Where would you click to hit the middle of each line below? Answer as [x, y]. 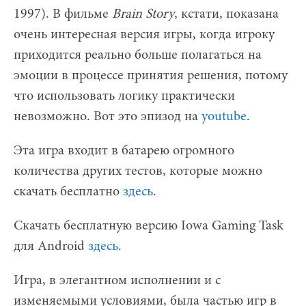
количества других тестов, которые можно [138, 171]
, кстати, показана [226, 14]
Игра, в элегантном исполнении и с [117, 280]
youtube [224, 116]
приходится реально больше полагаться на [138, 55]
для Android [51, 246]
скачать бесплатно [68, 192]
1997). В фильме [63, 14]
